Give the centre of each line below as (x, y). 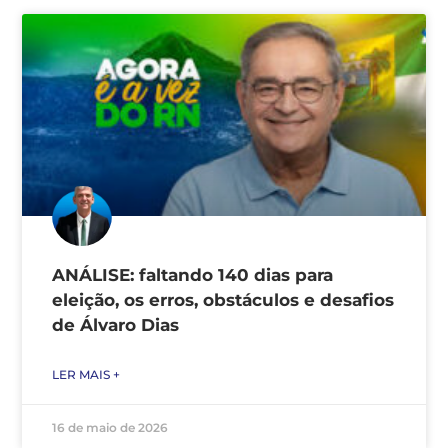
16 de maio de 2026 (110, 427)
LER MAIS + (86, 374)
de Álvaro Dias (115, 324)
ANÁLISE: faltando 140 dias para (192, 274)
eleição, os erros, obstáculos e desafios (223, 299)
